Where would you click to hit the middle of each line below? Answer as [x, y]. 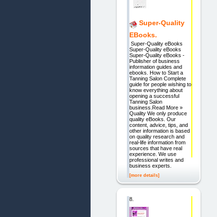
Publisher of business [154, 61]
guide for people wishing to [160, 85]
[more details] [144, 176]
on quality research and [157, 137]
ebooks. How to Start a [156, 73]
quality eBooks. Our [152, 119]
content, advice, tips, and [158, 125]
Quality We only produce [158, 114]
